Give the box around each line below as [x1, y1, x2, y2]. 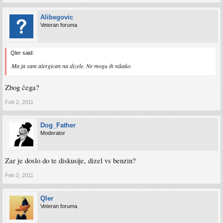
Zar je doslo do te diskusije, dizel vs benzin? [5, 155, 136, 165]
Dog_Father [40, 121, 76, 129]
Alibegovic [40, 13, 73, 21]
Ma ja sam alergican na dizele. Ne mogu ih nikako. [11, 62, 132, 70]
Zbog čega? [5, 82, 39, 92]
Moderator [40, 129, 65, 136]
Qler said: [10, 50, 34, 56]
